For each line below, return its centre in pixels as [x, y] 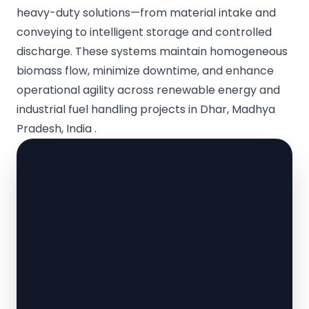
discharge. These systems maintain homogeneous [152, 52]
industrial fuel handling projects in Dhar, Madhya [146, 110]
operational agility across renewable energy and [148, 90]
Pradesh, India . [57, 129]
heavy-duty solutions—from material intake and [146, 13]
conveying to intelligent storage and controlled [144, 32]
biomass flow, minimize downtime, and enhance [145, 71]
